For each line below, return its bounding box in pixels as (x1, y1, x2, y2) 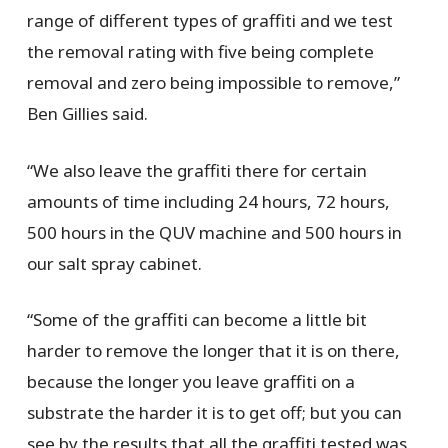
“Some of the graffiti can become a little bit (26, 308, 367, 332)
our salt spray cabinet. (26, 251, 206, 275)
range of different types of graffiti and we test (26, 9, 393, 33)
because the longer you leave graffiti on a (26, 370, 355, 394)
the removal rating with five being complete (26, 40, 374, 64)
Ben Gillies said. (26, 102, 148, 126)
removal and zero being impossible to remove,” (26, 71, 400, 95)
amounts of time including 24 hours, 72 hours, (26, 189, 390, 213)
